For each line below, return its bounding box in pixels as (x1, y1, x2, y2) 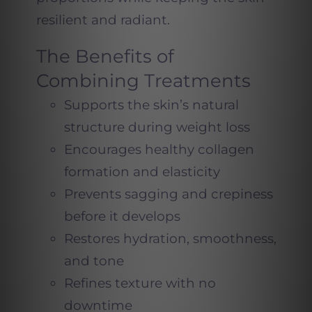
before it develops (63, 208, 180, 224)
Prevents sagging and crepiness (63, 186, 273, 202)
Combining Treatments (36, 70, 251, 92)
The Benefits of (36, 45, 174, 68)
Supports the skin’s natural (63, 97, 239, 113)
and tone (63, 253, 124, 269)
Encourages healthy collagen (63, 141, 254, 157)
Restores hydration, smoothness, (63, 231, 276, 247)
